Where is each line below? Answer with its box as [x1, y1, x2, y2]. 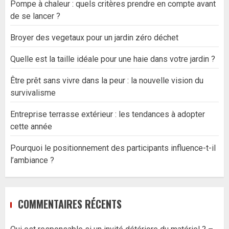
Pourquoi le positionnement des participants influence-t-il [10, 143, 216, 153]
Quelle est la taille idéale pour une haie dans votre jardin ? [10, 54, 215, 64]
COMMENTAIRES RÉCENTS [18, 196, 122, 212]
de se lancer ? [10, 11, 60, 21]
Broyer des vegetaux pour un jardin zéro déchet [10, 33, 178, 43]
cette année [10, 122, 52, 132]
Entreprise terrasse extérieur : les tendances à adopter [10, 109, 205, 120]
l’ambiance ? [10, 155, 54, 166]
